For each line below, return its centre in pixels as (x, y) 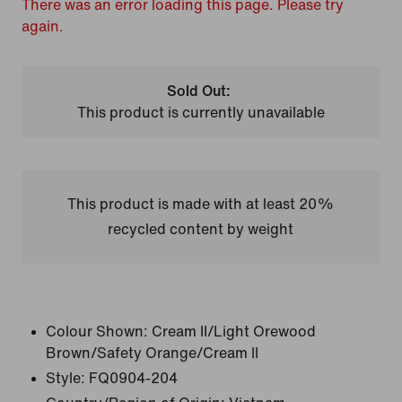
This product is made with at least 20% (201, 204)
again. (43, 26)
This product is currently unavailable (201, 113)
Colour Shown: (97, 332)
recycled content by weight (201, 229)
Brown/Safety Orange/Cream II (152, 353)
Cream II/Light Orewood (234, 332)
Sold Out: (199, 91)
